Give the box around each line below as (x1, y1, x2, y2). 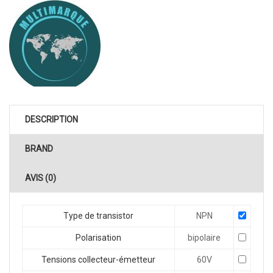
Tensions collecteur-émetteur (41, 255, 155, 265)
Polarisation (76, 233, 121, 243)
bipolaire (188, 233, 221, 243)
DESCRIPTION (25, 115, 78, 125)
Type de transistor (63, 211, 133, 221)
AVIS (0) (25, 173, 56, 183)
